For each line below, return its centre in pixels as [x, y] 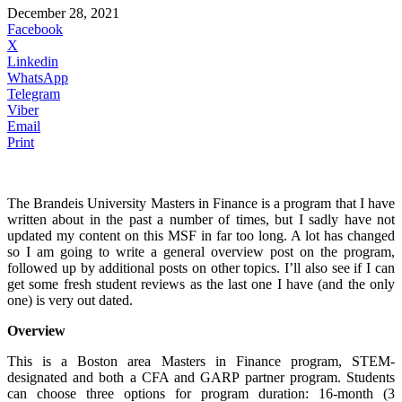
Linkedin [33, 61]
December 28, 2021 [63, 13]
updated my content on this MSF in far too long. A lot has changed [201, 235]
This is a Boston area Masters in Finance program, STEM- [201, 361]
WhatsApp [38, 77]
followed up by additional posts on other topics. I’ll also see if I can [201, 267]
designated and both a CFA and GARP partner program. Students [201, 377]
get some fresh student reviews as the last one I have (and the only [201, 284]
